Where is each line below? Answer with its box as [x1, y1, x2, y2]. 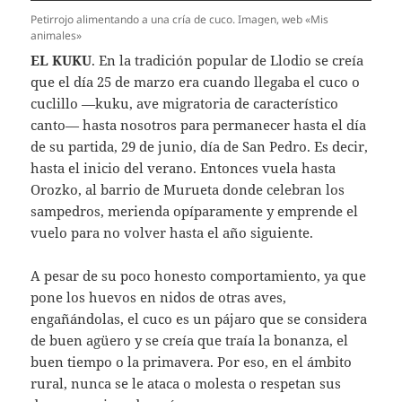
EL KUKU [31, 51, 92, 70]
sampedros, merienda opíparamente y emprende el [31, 202, 359, 221]
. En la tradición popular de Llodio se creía [92, 51, 364, 70]
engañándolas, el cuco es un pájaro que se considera [31, 310, 368, 328]
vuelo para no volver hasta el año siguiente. [31, 223, 314, 242]
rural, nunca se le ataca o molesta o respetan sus [31, 374, 342, 393]
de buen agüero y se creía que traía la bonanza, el [31, 331, 349, 350]
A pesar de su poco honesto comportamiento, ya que [31, 267, 367, 285]
